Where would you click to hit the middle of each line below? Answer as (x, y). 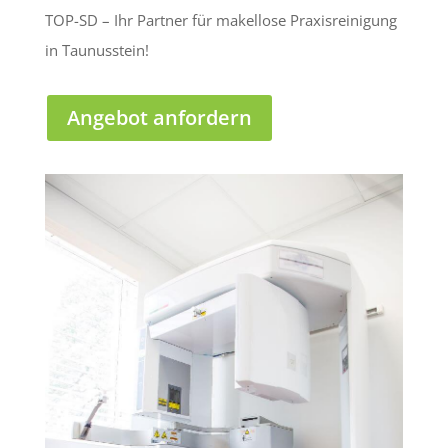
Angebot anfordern (159, 117)
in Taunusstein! (96, 49)
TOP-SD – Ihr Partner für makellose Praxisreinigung (220, 19)
